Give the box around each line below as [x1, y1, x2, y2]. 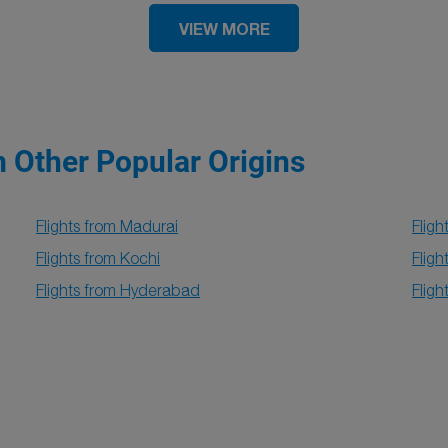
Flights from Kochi [36, 249, 160, 267]
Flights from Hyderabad [36, 281, 200, 299]
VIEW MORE [178, 18, 270, 38]
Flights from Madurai [36, 217, 178, 235]
